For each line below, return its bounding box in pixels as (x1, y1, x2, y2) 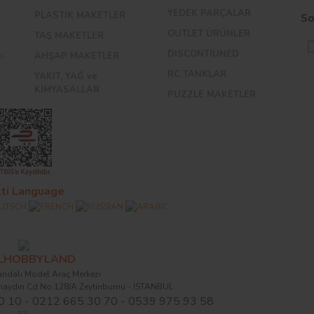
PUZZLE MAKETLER (168, 88, 256, 101)
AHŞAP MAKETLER (34, 49, 119, 62)
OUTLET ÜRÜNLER (168, 27, 250, 40)
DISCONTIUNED (168, 47, 239, 60)
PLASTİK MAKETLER (34, 8, 125, 22)
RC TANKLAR (168, 67, 226, 81)
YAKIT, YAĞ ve (34, 69, 97, 83)
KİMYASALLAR (34, 83, 100, 96)
